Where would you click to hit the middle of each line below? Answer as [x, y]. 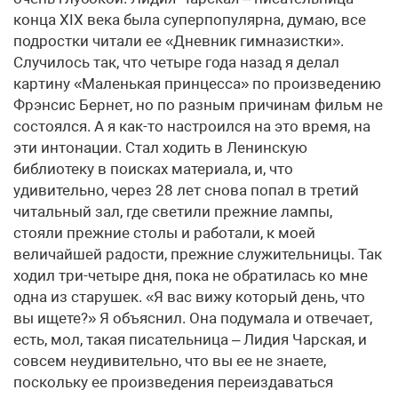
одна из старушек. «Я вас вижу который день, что [189, 297]
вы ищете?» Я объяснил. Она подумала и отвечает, [193, 318]
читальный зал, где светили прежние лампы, [173, 211]
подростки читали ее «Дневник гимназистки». [179, 41]
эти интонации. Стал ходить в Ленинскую [160, 147]
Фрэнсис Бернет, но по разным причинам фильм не [198, 105]
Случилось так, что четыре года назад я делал [176, 62]
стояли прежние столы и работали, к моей [164, 233]
